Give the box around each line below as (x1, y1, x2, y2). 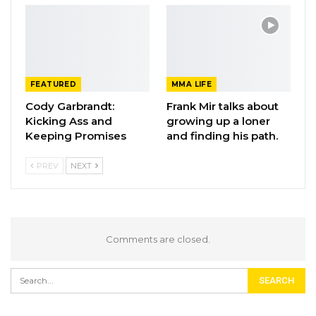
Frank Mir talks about (166, 99, 279, 114)
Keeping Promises (25, 129, 126, 143)
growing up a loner (166, 114, 270, 128)
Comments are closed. (106, 233, 210, 245)
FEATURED (30, 80, 77, 90)
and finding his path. (166, 129, 278, 143)
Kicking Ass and (25, 114, 112, 128)
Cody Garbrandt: (25, 99, 114, 114)
